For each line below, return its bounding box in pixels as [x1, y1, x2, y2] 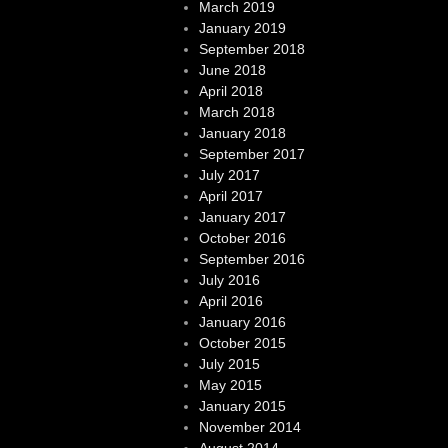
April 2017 [198, 188, 263, 205]
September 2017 [198, 146, 305, 163]
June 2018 [198, 62, 266, 79]
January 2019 [198, 20, 286, 37]
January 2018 [198, 125, 286, 142]
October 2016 [198, 230, 286, 247]
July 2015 [198, 356, 260, 373]
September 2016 [198, 251, 305, 268]
